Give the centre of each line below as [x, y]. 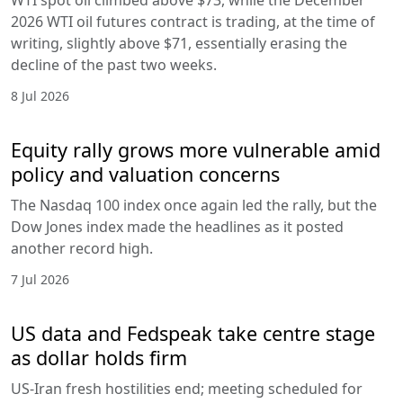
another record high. [82, 248]
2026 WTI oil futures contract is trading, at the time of [193, 21]
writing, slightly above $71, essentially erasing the [179, 43]
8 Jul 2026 [40, 95]
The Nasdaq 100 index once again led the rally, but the [194, 205]
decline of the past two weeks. [114, 64]
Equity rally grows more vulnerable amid [196, 149]
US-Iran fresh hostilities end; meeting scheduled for [187, 388]
